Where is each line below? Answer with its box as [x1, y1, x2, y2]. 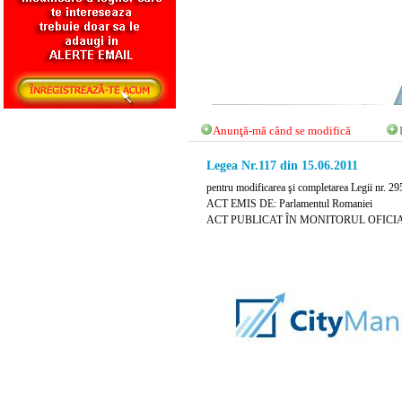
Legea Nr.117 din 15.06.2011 [206, 159, 358, 173]
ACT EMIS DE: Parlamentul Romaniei [206, 197, 372, 211]
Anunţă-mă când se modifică [213, 124, 352, 138]
